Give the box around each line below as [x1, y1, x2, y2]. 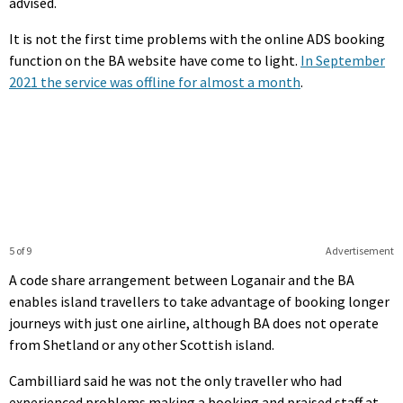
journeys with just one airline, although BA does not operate [9, 313, 379, 332]
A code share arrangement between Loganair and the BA [9, 270, 354, 289]
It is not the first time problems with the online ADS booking [9, 29, 385, 48]
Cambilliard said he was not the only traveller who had [9, 371, 342, 390]
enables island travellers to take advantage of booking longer [9, 291, 390, 310]
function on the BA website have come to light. [9, 50, 300, 69]
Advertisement [325, 243, 394, 257]
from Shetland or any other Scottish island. [9, 335, 274, 354]
